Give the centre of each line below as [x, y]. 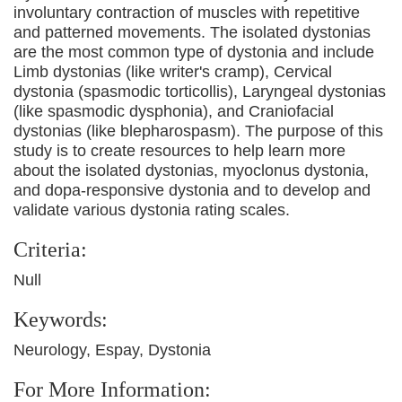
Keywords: [61, 319]
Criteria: [50, 249]
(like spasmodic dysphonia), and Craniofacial [174, 111]
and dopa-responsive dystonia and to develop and [192, 190]
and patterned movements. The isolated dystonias [192, 32]
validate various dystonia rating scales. [152, 210]
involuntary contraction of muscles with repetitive [187, 13]
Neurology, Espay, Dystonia [112, 350]
